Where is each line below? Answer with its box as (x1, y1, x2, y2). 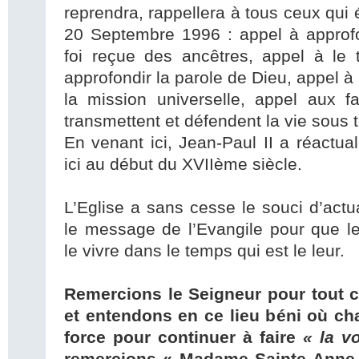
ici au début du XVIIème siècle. (64, 155, 302, 175)
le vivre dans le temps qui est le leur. (64, 241, 345, 261)
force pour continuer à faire (64, 328, 303, 348)
